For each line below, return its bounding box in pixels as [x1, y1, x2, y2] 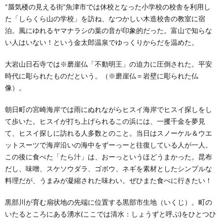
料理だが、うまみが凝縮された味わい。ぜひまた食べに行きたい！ [5, 176, 212, 184]
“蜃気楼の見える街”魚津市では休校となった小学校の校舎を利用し [5, 2, 211, 11]
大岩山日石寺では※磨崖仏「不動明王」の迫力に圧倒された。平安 [5, 60, 212, 68]
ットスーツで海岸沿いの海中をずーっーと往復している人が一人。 [5, 141, 212, 149]
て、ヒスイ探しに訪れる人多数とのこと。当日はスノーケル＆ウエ [5, 129, 212, 137]
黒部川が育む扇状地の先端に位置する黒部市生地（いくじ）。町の [5, 198, 212, 206]
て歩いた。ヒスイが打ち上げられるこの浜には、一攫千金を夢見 [5, 117, 205, 125]
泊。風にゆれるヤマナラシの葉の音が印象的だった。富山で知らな [5, 26, 212, 35]
